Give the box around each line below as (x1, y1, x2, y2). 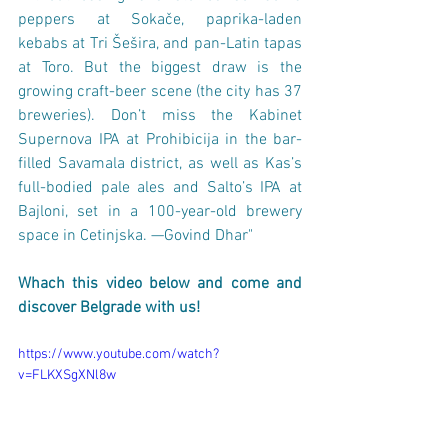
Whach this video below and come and (18, 274, 302, 294)
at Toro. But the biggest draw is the (18, 58, 302, 78)
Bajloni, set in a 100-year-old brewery (18, 202, 302, 222)
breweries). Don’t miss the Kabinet (18, 106, 302, 126)
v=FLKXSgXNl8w (18, 367, 116, 384)
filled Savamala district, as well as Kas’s (18, 154, 302, 174)
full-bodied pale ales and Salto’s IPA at (18, 178, 302, 198)
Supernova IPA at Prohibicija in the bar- (18, 130, 302, 150)
